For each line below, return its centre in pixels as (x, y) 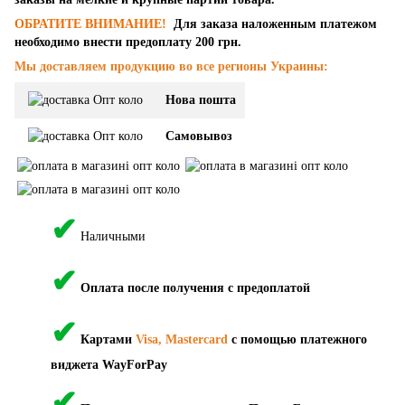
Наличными (113, 236)
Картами (108, 339)
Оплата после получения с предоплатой (195, 287)
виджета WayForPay (109, 364)
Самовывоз (199, 136)
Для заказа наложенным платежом (275, 24)
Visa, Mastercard (182, 339)
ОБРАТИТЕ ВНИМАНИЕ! (92, 24)
